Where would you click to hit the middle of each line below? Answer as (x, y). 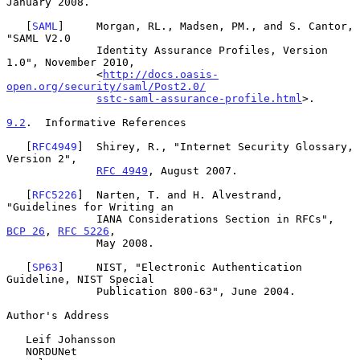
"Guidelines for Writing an (90, 207)
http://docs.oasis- (161, 74)
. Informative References (106, 122)
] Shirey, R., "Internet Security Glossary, (215, 146)
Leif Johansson (16, 339)
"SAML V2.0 (39, 38)
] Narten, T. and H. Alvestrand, (180, 194)
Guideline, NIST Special (80, 279)
